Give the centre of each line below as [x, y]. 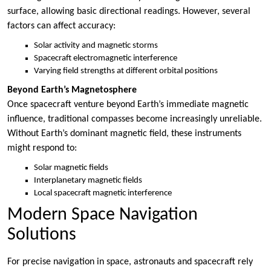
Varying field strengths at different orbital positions [126, 71]
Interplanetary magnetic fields [88, 180]
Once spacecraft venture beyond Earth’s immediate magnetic [128, 104]
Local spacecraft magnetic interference [103, 193]
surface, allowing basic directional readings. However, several [129, 12]
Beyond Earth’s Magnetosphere [72, 90]
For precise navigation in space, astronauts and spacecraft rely [130, 262]
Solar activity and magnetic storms [96, 46]
